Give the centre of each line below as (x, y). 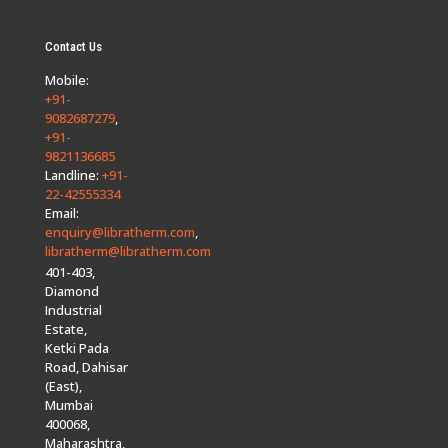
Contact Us (73, 46)
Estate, (66, 328)
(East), (63, 385)
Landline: (73, 174)
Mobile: (67, 79)
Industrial (73, 309)
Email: (62, 212)
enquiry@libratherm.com (120, 231)
